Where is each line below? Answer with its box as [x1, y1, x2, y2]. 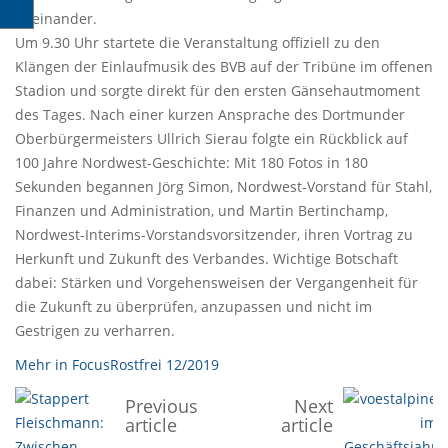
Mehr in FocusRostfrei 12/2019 [15, 355, 219, 374]
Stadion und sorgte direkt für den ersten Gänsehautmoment [15, 81, 420, 100]
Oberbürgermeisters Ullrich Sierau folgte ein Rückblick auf [15, 129, 408, 148]
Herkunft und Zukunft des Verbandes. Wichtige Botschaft [15, 249, 398, 268]
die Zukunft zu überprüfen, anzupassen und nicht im [15, 297, 372, 316]
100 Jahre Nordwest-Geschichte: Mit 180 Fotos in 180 [15, 153, 368, 172]
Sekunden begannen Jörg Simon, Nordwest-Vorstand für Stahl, [15, 177, 432, 196]
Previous [125, 394, 198, 418]
